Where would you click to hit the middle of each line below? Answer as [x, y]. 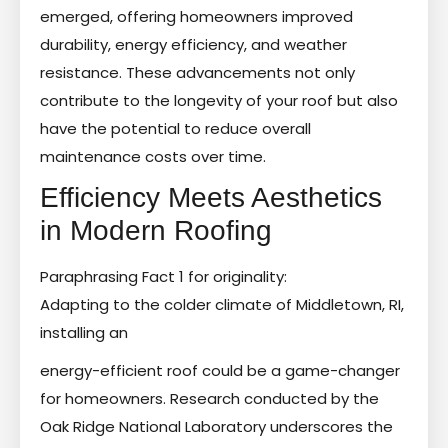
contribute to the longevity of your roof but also [219, 100]
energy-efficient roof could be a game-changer [220, 370]
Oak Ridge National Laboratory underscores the [216, 426]
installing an [84, 332]
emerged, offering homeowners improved [196, 16]
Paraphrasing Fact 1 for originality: [163, 276]
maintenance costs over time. [153, 156]
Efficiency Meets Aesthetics [211, 197]
